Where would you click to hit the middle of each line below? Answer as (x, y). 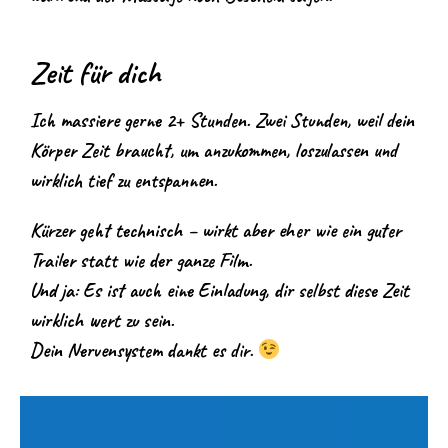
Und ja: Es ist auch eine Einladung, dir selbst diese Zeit (219, 290)
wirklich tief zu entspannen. (123, 180)
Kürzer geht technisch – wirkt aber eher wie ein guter (215, 230)
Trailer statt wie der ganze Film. (141, 260)
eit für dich (103, 72)
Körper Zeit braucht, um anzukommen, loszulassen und (213, 150)
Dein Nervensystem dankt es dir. (144, 350)
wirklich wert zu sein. (102, 320)
